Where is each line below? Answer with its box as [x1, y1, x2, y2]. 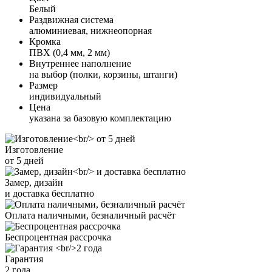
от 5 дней [5, 155, 44, 166]
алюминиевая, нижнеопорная [29, 25, 152, 36]
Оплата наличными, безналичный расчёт [5, 209, 175, 220]
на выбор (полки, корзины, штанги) [29, 69, 177, 80]
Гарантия [5, 253, 43, 264]
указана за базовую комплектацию [29, 112, 171, 123]
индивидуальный [29, 90, 101, 101]
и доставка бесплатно [5, 188, 94, 199]
